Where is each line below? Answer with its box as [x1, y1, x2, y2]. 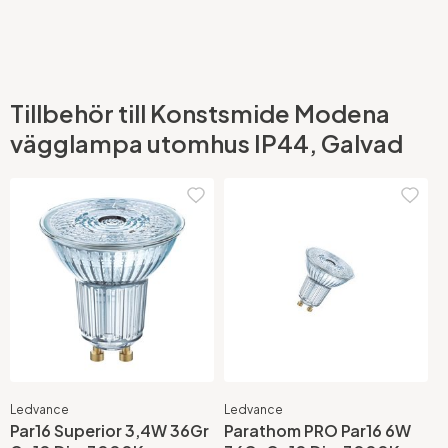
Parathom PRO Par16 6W [224, 420, 411, 442]
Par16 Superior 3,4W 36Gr [10, 420, 209, 442]
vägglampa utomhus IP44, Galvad [10, 127, 403, 158]
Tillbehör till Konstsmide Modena [10, 97, 390, 128]
